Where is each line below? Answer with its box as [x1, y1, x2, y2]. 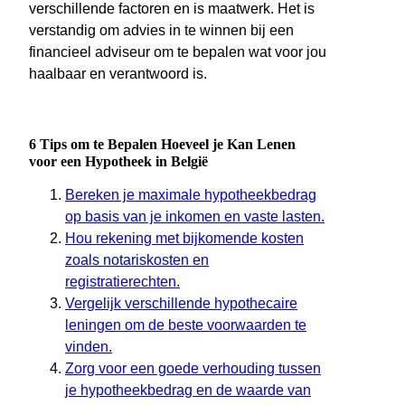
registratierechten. [65, 274, 180, 290]
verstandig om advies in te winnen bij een [29, 23, 294, 39]
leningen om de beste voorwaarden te [65, 317, 306, 334]
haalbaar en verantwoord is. [29, 66, 207, 82]
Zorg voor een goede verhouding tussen [65, 361, 321, 377]
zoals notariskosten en [65, 252, 209, 268]
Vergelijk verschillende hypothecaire [65, 296, 297, 312]
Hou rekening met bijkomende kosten [65, 231, 304, 247]
